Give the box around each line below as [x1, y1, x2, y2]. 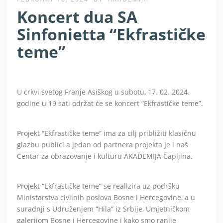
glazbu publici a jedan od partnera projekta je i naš [17, 140, 189, 150]
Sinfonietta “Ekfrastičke [17, 23, 206, 45]
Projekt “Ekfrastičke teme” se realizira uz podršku [17, 181, 180, 191]
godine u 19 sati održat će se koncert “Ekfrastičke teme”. [17, 99, 204, 109]
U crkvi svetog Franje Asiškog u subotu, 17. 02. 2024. [17, 87, 190, 97]
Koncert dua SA [17, 6, 138, 28]
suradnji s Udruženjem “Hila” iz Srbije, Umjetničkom [17, 204, 190, 214]
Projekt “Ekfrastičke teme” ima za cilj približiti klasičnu [17, 128, 197, 138]
